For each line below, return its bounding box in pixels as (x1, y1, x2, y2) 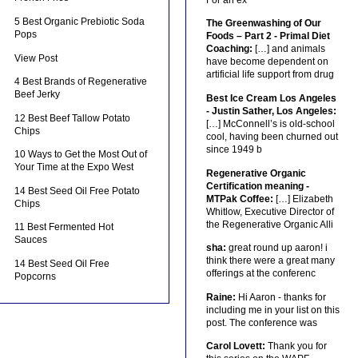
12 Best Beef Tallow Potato (14, 112, 131, 124)
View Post (14, 52, 58, 64)
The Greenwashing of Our (205, 18, 321, 30)
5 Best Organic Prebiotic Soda (14, 15, 145, 27)
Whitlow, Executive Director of (205, 205, 334, 217)
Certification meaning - (205, 180, 309, 192)
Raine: (205, 291, 236, 303)
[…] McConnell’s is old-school (205, 117, 335, 129)
